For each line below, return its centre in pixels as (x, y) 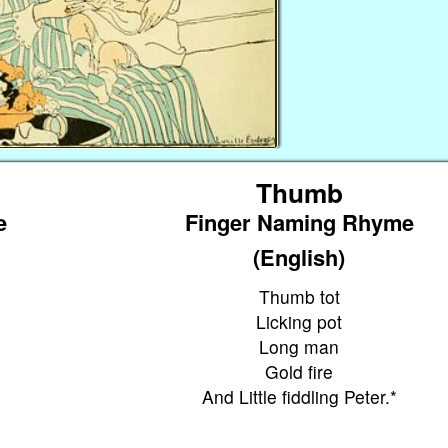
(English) (299, 256)
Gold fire (299, 371)
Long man (299, 346)
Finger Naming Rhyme (299, 221)
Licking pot (299, 321)
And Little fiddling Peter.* (299, 396)
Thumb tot (299, 296)
